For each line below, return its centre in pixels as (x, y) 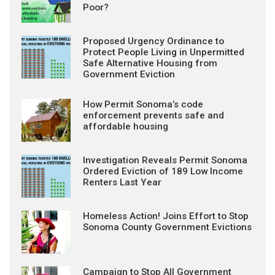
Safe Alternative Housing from (150, 63)
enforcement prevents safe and (153, 115)
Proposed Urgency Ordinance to (153, 41)
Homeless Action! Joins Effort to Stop (166, 216)
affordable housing (126, 126)
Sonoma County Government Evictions (167, 227)
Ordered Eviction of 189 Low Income (163, 171)
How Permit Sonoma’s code (143, 104)
